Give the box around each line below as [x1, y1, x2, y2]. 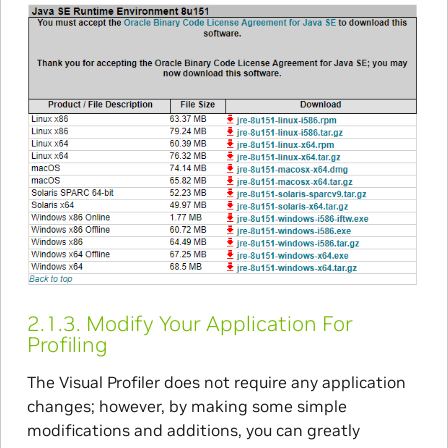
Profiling [26, 330, 108, 358]
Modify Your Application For [85, 309, 353, 337]
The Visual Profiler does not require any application [26, 371, 406, 392]
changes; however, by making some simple [26, 395, 347, 416]
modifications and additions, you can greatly [26, 419, 360, 440]
